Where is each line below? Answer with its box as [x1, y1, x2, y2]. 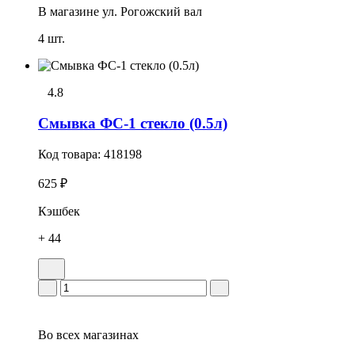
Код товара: [38, 147, 104, 161]
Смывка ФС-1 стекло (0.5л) [38, 114, 227, 132]
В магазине [38, 5, 99, 19]
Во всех [38, 327, 80, 342]
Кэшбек [38, 204, 80, 218]
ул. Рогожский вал [102, 5, 202, 19]
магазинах [80, 327, 139, 342]
